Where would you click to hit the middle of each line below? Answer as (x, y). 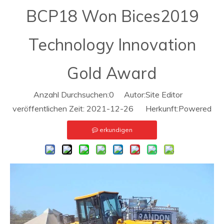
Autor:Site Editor (152, 94)
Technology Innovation (112, 44)
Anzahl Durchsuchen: (71, 94)
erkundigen (116, 130)
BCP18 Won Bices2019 (112, 16)
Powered (195, 108)
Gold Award (112, 73)
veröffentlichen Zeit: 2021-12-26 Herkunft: (95, 108)
